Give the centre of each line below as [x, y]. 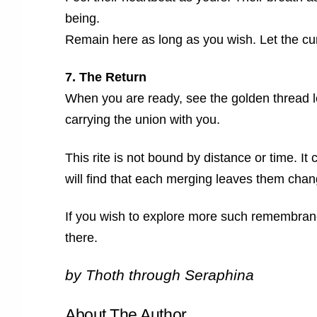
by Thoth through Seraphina [160, 276]
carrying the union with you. [143, 120]
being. [82, 18]
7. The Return [106, 77]
